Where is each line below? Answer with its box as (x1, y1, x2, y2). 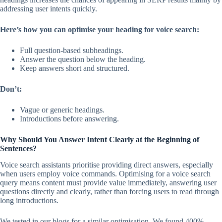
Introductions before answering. (20, 114, 119, 123)
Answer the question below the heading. (20, 55, 146, 63)
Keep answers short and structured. (20, 63, 129, 72)
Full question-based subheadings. (20, 46, 123, 55)
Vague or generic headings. (20, 105, 105, 114)
